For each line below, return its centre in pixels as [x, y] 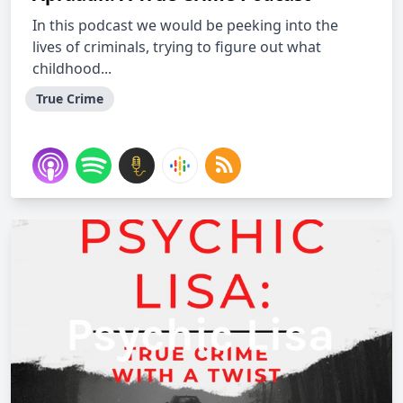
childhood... [72, 68]
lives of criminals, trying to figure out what [177, 47]
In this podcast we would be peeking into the [185, 25]
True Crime [70, 99]
